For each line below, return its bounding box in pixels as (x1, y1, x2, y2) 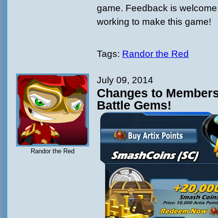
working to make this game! (97, 17, 211, 27)
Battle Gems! (97, 98, 171, 112)
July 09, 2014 (97, 75, 153, 85)
